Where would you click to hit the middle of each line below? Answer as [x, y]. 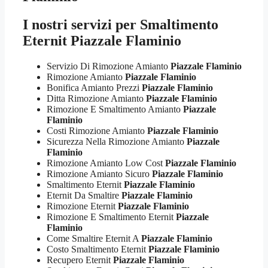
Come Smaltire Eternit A [94, 238]
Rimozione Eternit [82, 206]
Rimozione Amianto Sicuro [99, 173]
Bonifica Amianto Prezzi [94, 87]
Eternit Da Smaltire [84, 195]
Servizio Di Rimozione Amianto [109, 66]
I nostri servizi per [81, 24]
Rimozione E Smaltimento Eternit [111, 217]
